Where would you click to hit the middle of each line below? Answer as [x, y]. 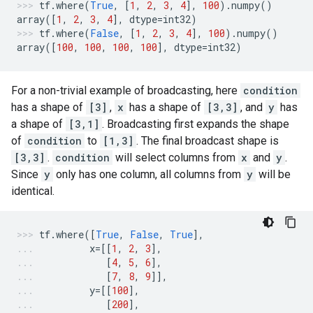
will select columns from [175, 158]
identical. [33, 191]
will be [273, 174]
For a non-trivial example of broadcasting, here [126, 90]
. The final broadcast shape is [208, 141]
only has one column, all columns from [148, 174]
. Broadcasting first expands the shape [196, 124]
